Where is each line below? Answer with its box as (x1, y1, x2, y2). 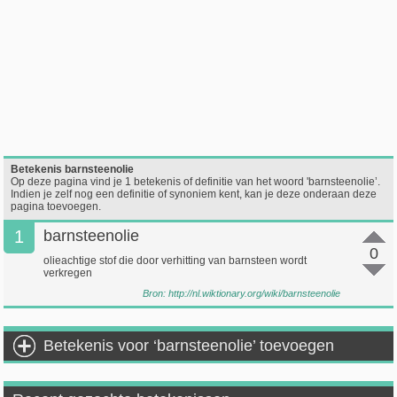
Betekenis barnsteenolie (11, 163, 135, 175)
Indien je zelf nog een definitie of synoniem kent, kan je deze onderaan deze (11, 188, 378, 200)
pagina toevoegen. (11, 200, 102, 213)
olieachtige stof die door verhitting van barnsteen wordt (43, 254, 307, 267)
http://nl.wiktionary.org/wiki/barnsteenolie (167, 288, 340, 299)
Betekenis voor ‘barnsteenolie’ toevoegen (43, 337, 335, 354)
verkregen (43, 267, 93, 279)
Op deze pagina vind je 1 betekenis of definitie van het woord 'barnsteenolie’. (11, 175, 381, 188)
